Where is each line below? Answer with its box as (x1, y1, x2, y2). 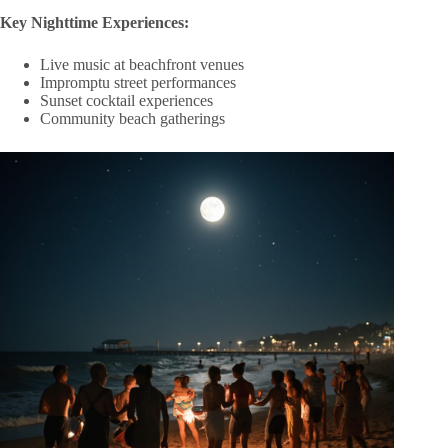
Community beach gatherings (40, 109, 225, 127)
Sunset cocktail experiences (40, 91, 213, 109)
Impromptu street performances (40, 73, 236, 91)
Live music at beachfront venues (40, 55, 244, 73)
